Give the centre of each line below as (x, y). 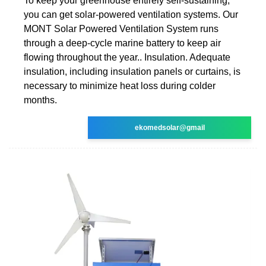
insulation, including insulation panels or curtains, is (132, 71)
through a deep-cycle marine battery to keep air (122, 43)
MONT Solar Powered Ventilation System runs (121, 28)
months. (40, 100)
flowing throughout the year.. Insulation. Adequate (127, 57)
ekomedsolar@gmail (170, 127)
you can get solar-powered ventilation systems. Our (131, 14)
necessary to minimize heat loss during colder (120, 85)
